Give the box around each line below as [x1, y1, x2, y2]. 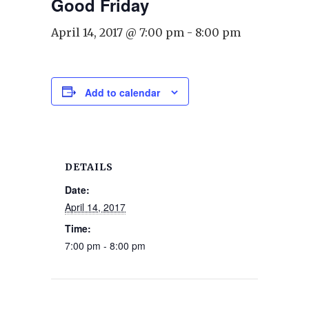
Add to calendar [85, 86, 160, 100]
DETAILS [65, 161, 113, 174]
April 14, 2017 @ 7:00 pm [51, 26, 184, 39]
